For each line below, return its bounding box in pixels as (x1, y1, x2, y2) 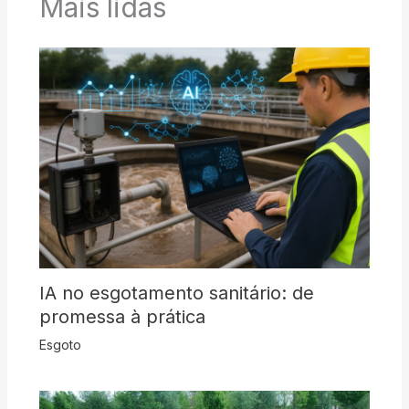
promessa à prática (38, 305, 205, 328)
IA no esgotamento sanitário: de (38, 281, 314, 304)
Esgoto (38, 336, 81, 352)
